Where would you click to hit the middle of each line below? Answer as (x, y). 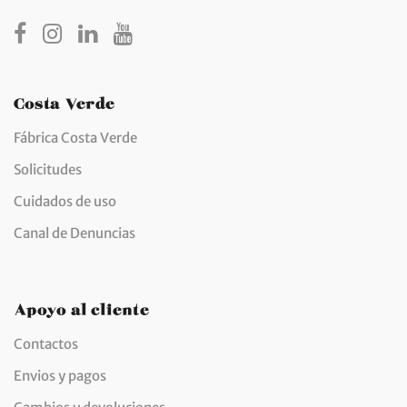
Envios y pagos (60, 376)
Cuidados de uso (65, 202)
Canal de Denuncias (74, 233)
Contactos (46, 344)
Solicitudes (48, 170)
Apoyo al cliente (81, 307)
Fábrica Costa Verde (75, 138)
